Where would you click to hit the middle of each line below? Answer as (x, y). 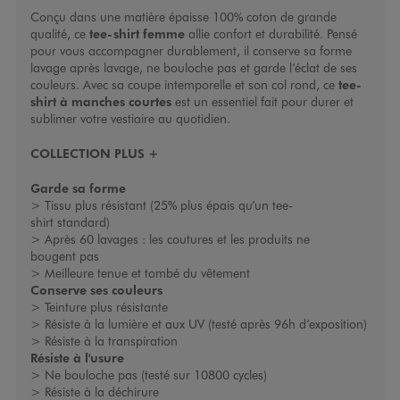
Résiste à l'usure (77, 358)
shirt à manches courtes (100, 101)
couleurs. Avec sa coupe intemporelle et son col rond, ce (184, 85)
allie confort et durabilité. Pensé (271, 34)
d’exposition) (333, 324)
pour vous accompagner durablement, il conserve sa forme (191, 51)
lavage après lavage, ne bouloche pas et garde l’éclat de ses (193, 68)
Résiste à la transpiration (112, 341)
